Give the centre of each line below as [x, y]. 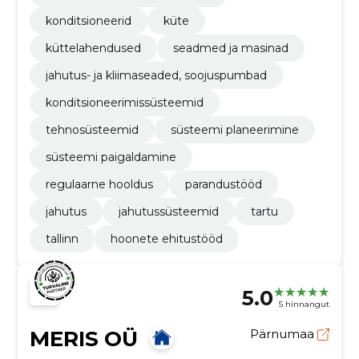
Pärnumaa [284, 333]
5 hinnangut [305, 305]
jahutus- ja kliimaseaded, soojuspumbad [156, 75]
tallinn [62, 238]
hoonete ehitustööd [166, 238]
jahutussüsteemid [168, 211]
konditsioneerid [88, 20]
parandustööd [223, 184]
